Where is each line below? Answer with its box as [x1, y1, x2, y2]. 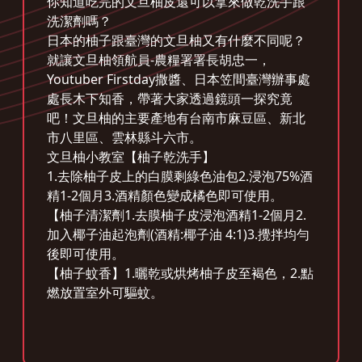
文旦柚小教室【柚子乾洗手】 [47, 147, 215, 166]
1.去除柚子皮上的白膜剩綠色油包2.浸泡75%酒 [47, 166, 313, 185]
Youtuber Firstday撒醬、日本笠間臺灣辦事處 [47, 69, 310, 88]
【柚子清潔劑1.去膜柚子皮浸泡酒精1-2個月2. [47, 205, 306, 224]
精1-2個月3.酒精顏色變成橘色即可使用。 [47, 186, 283, 204]
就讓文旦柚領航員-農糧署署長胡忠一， [47, 50, 271, 69]
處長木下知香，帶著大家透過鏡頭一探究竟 [47, 89, 293, 107]
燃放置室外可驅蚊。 [47, 283, 163, 301]
